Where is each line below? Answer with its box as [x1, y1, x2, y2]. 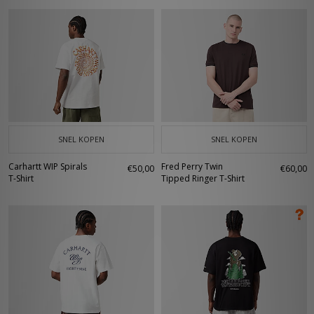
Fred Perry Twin [161, 161, 223, 172]
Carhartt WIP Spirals [8, 161, 87, 172]
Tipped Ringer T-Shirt [161, 172, 245, 184]
